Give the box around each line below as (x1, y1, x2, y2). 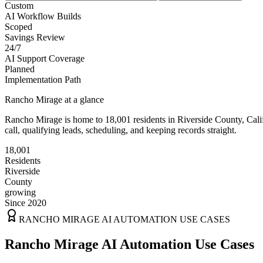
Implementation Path (5, 74, 81, 85)
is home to (62, 114, 105, 124)
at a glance (62, 94, 104, 104)
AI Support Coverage (5, 53, 85, 63)
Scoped (5, 21, 32, 32)
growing (5, 187, 36, 197)
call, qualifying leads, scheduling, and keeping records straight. (5, 124, 237, 135)
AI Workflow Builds (5, 11, 81, 21)
